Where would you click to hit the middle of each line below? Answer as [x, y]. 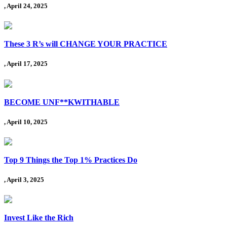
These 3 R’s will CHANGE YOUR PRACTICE [86, 44]
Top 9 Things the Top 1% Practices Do [71, 160]
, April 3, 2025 [24, 180]
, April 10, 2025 [26, 122]
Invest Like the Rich [39, 218]
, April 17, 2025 [26, 64]
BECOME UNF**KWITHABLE [62, 102]
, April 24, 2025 [26, 6]
